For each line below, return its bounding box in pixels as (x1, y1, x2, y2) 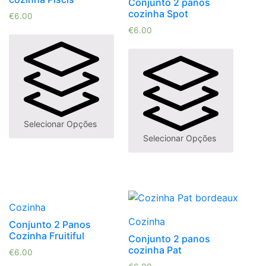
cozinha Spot (128, 8, 188, 20)
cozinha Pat (128, 244, 182, 256)
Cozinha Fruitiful (9, 230, 84, 242)
